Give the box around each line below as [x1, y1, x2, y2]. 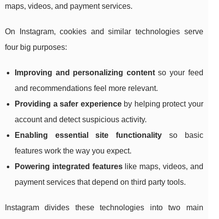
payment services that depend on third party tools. [15, 178, 186, 187]
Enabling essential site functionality [15, 131, 162, 140]
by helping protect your [121, 100, 203, 109]
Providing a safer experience [15, 100, 122, 109]
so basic [162, 131, 203, 140]
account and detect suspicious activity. [15, 115, 147, 124]
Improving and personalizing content [15, 68, 155, 77]
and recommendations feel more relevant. [15, 84, 158, 93]
